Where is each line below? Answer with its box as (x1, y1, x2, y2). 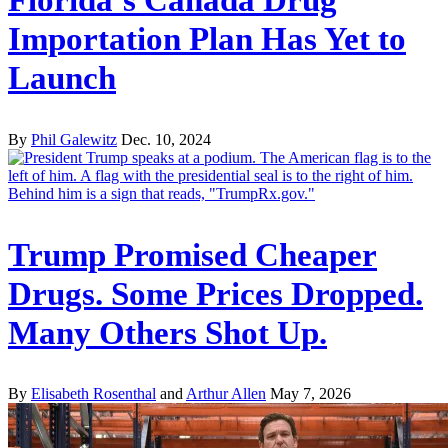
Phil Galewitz (31, 130, 117, 148)
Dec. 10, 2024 (121, 130, 211, 148)
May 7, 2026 (270, 385, 351, 403)
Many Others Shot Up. (8, 314, 327, 351)
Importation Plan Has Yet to (8, 20, 406, 57)
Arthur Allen (186, 385, 266, 403)
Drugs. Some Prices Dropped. (8, 275, 423, 312)
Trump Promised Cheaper (8, 236, 377, 273)
